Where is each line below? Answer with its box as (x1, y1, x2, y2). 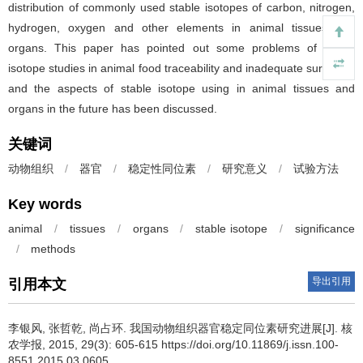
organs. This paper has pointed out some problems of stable (8, 41, 355, 54)
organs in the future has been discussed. (8, 102, 217, 115)
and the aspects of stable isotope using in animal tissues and (8, 82, 355, 95)
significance (295, 222, 356, 235)
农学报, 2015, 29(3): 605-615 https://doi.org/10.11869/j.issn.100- (8, 338, 339, 351)
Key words (8, 196, 82, 212)
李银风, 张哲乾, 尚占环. (8, 322, 130, 335)
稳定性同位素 (128, 162, 196, 175)
